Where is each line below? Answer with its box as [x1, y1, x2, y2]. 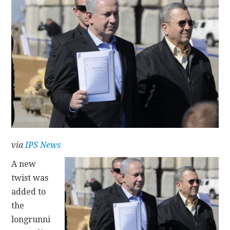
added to [11, 186, 46, 197]
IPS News [25, 140, 61, 150]
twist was [11, 172, 49, 183]
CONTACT [25, 17, 71, 28]
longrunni [11, 214, 51, 224]
